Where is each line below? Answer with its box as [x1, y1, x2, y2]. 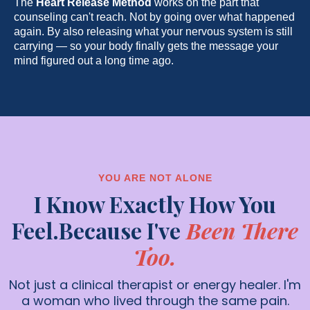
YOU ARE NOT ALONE [98, 172, 212, 184]
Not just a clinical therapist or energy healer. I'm [9, 276, 301, 294]
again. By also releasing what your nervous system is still [14, 26, 293, 38]
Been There [186, 215, 298, 246]
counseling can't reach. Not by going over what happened [14, 11, 295, 24]
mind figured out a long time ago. [14, 55, 174, 67]
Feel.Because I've [12, 215, 181, 246]
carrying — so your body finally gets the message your [14, 40, 278, 53]
